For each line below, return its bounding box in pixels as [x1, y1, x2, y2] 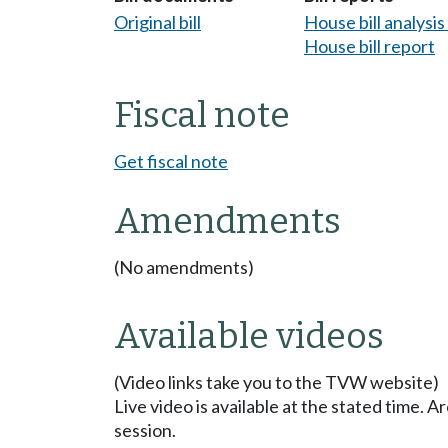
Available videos [114, 315, 384, 358]
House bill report [304, 35, 435, 58]
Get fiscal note [114, 150, 228, 173]
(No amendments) [114, 256, 254, 279]
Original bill [114, 11, 201, 34]
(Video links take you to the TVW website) [114, 371, 439, 394]
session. [114, 419, 176, 442]
